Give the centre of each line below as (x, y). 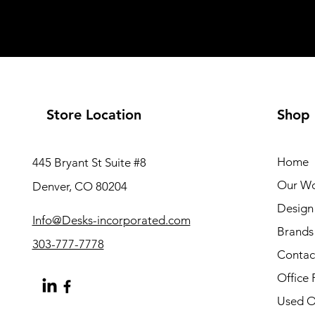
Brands (295, 231)
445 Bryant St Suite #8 (89, 162)
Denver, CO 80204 (79, 186)
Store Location (94, 115)
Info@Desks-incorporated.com (111, 220)
